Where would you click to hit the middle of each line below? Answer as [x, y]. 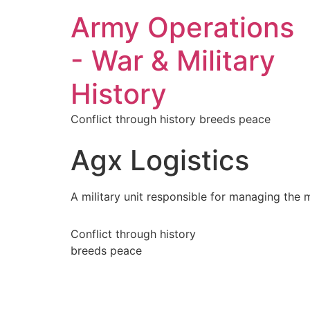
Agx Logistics [160, 160]
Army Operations [182, 27]
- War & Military [173, 61]
